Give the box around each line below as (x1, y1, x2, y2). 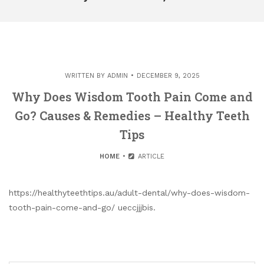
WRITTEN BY (64, 72, 107, 80)
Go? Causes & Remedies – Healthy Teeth (14, 108, 250, 123)
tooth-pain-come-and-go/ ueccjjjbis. (9, 203, 156, 212)
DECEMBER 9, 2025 (136, 72, 200, 80)
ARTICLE (135, 153, 164, 160)
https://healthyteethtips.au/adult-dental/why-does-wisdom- (9, 188, 250, 197)
